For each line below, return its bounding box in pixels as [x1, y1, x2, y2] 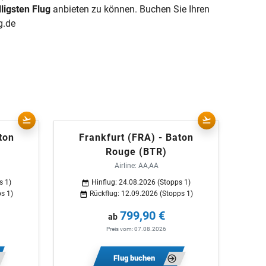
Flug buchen [113, 254, 155, 262]
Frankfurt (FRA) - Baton [79, 132, 194, 143]
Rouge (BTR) [106, 146, 167, 157]
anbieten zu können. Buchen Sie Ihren [50, 4, 210, 15]
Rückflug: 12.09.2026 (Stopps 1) [89, 189, 193, 198]
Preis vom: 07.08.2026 [106, 226, 167, 232]
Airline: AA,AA [114, 161, 159, 170]
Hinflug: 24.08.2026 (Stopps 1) [91, 178, 191, 186]
